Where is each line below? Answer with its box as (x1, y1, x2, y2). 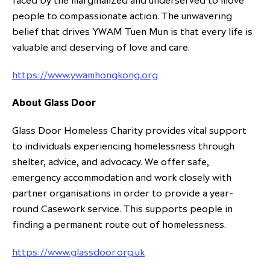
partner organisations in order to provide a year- (12, 187, 233, 199)
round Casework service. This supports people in (12, 202, 233, 215)
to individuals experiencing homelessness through (12, 140, 234, 152)
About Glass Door (12, 96, 96, 109)
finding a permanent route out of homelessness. (12, 218, 226, 231)
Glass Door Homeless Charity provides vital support (12, 124, 246, 137)
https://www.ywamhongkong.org (12, 69, 158, 81)
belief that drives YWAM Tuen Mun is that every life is (12, 25, 253, 38)
